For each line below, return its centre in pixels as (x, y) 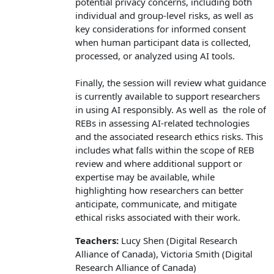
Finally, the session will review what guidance (171, 82)
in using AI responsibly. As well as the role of (171, 109)
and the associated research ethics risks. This (169, 136)
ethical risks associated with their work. (158, 217)
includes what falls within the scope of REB (165, 150)
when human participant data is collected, (163, 42)
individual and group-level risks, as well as (164, 15)
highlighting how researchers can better (159, 190)
